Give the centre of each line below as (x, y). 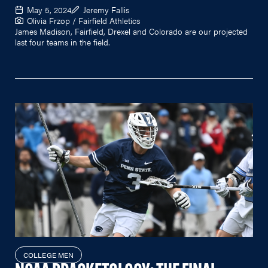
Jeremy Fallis (106, 9)
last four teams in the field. (63, 42)
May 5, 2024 (49, 9)
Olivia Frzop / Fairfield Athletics (83, 20)
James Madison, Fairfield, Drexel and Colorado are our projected (131, 31)
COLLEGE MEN (49, 255)
